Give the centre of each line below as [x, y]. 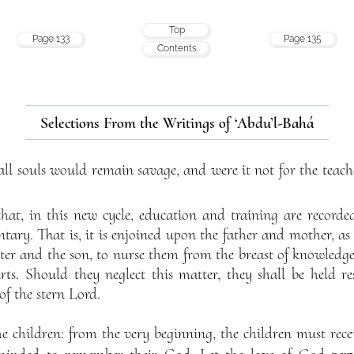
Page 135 [303, 38]
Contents [177, 48]
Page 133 [51, 38]
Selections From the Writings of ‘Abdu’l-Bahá [177, 123]
